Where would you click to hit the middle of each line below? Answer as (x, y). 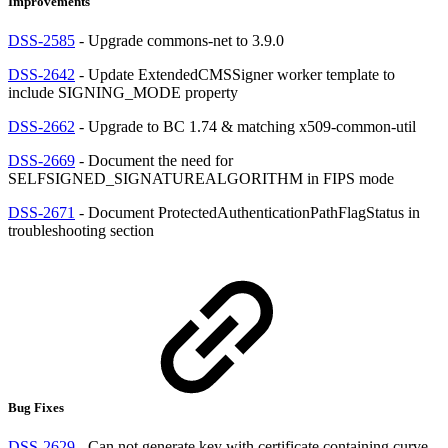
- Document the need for (154, 160)
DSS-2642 (41, 74)
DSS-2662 (41, 126)
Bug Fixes (37, 408)
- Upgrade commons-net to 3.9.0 (179, 40)
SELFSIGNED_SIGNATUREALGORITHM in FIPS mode (201, 178)
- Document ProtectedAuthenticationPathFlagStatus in (247, 212)
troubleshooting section (81, 230)
